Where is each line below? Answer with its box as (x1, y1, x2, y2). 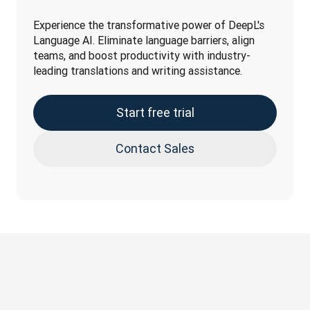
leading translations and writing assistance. (33, 63, 242, 77)
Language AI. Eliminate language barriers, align (33, 33, 255, 47)
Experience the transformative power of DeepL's (33, 17, 264, 32)
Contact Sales (116, 140, 194, 156)
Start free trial (116, 104, 194, 120)
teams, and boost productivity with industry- (33, 48, 250, 62)
